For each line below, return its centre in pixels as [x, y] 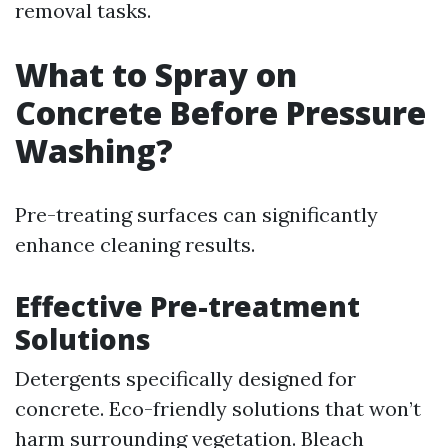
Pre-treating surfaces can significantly [196, 214]
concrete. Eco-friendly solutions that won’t [218, 408]
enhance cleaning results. [135, 244]
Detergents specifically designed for [185, 378]
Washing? [94, 150]
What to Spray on [156, 74]
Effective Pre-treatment [187, 306]
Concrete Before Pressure [220, 112]
